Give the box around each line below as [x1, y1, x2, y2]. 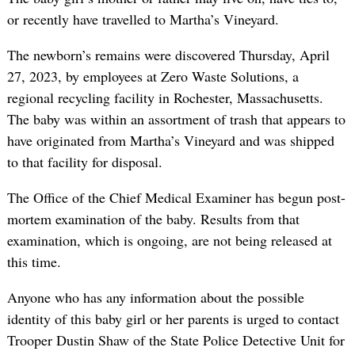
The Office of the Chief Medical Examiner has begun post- [6, 187, 345, 207]
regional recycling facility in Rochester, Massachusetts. [6, 87, 323, 107]
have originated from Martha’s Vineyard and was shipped [6, 130, 334, 150]
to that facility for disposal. [6, 151, 162, 171]
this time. [6, 251, 61, 271]
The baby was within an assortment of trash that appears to [6, 109, 345, 128]
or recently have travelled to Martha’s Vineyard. [6, 9, 279, 29]
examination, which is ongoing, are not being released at [6, 230, 332, 250]
